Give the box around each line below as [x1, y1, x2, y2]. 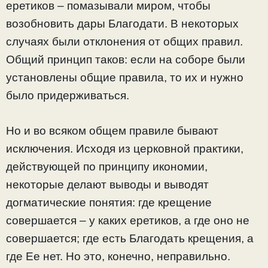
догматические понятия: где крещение [6, 196, 212, 209]
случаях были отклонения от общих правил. [6, 35, 243, 48]
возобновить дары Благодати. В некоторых [6, 17, 239, 31]
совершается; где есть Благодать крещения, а [6, 232, 254, 245]
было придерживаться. [6, 89, 129, 102]
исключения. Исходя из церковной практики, [6, 142, 243, 155]
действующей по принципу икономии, [6, 160, 208, 173]
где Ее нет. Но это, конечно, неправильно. [6, 249, 230, 263]
